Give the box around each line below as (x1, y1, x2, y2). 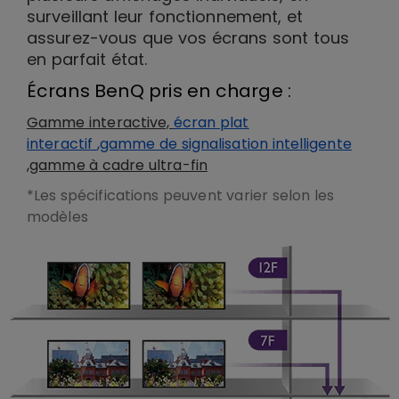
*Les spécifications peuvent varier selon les (27, 185, 334, 206)
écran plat (173, 112, 249, 133)
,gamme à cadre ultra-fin (27, 155, 208, 175)
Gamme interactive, (27, 112, 174, 133)
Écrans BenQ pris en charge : (27, 78, 292, 103)
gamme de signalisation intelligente (99, 134, 352, 154)
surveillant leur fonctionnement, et (27, 5, 304, 28)
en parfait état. (27, 48, 148, 70)
